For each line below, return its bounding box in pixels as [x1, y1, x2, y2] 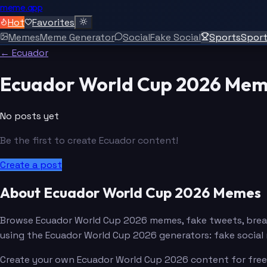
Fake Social [150, 31, 201, 44]
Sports [209, 31, 241, 44]
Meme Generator [40, 31, 114, 44]
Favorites [32, 16, 74, 29]
